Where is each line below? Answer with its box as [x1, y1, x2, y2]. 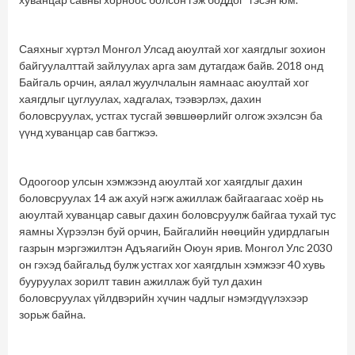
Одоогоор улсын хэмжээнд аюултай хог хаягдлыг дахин [19, 174, 303, 189]
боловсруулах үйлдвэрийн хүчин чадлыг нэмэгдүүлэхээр [19, 291, 308, 305]
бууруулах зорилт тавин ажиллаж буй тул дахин [19, 274, 262, 288]
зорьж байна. [19, 307, 86, 322]
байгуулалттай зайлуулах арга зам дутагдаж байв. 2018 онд [19, 59, 323, 73]
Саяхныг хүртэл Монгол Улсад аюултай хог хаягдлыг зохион [19, 42, 326, 56]
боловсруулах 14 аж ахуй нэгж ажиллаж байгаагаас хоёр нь [19, 191, 323, 205]
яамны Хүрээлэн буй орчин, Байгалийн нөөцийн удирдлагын [19, 224, 330, 239]
